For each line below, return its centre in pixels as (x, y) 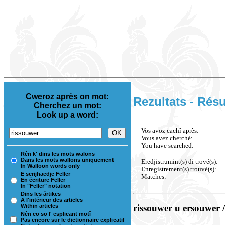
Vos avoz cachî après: (170, 130)
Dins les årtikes (41, 194)
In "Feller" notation (46, 186)
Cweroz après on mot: (67, 97)
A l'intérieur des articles (52, 200)
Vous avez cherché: (167, 138)
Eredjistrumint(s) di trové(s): (180, 161)
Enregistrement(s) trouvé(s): (179, 169)
